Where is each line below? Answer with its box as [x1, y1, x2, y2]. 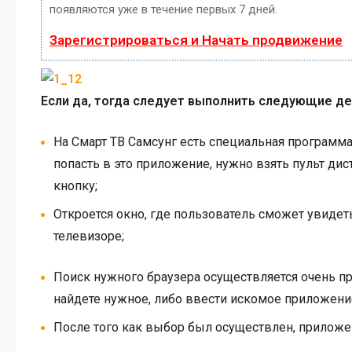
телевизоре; [53, 229, 124, 244]
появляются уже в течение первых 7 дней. [49, 2, 277, 16]
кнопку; [53, 178, 97, 193]
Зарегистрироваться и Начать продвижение [49, 32, 343, 48]
